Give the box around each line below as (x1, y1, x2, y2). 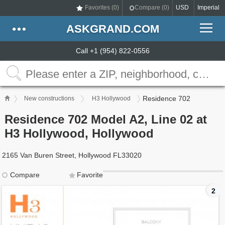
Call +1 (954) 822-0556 (75, 47, 150, 55)
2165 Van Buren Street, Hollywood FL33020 (2, 151, 142, 159)
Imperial (197, 4, 219, 11)
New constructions (24, 95, 75, 102)
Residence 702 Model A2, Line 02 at (5, 113, 207, 126)
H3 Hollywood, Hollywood (5, 127, 154, 140)
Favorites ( (85, 4, 114, 11)
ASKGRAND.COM (66, 23, 159, 35)
